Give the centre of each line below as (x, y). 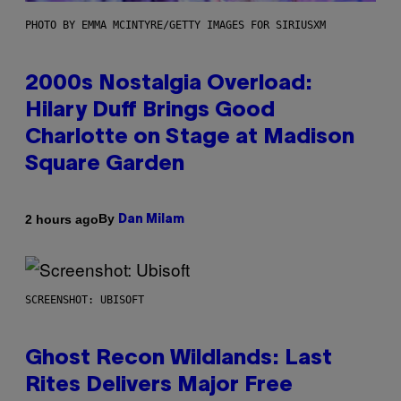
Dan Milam (151, 220)
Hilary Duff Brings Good (150, 111)
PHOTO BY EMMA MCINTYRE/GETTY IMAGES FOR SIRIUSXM (175, 26)
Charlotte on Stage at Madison (190, 138)
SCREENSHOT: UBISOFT (85, 300)
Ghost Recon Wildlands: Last (179, 359)
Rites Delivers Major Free (159, 386)
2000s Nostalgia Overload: (169, 85)
